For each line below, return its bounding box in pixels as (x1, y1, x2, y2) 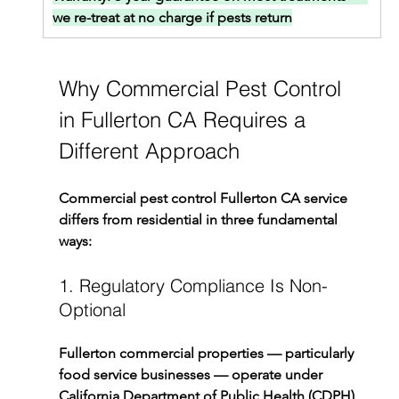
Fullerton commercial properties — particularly (58, 345, 357, 362)
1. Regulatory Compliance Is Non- (58, 274, 328, 297)
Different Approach (58, 138, 240, 165)
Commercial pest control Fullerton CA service (58, 190, 351, 208)
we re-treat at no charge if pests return (52, 9, 292, 27)
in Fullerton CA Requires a (58, 107, 312, 134)
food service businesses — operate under (58, 366, 326, 384)
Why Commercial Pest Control (58, 76, 347, 102)
